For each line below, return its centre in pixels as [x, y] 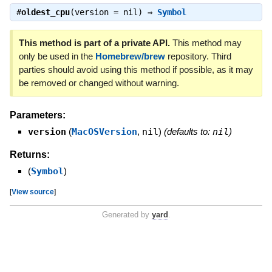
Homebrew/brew [130, 56]
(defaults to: [188, 132]
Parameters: [37, 115]
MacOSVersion [104, 132]
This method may [206, 43]
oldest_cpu [45, 12]
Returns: [29, 154]
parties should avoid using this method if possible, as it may [136, 70]
